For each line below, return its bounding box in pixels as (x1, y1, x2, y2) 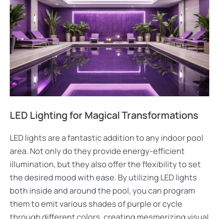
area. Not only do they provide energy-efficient (10, 145, 185, 156)
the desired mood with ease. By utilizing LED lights (10, 172, 197, 183)
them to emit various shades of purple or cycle (10, 198, 182, 209)
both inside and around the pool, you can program (10, 185, 195, 196)
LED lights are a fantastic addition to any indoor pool (10, 132, 203, 143)
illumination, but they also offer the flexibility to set (10, 158, 201, 170)
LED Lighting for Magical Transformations (10, 108, 198, 122)
